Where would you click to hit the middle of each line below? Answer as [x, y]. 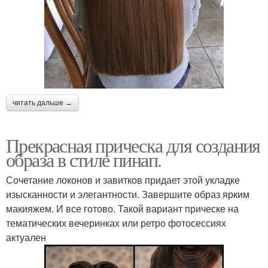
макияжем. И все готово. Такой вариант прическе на [122, 208]
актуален [26, 237]
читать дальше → [42, 103]
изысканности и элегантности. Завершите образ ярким [128, 194]
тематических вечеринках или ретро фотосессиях [116, 223]
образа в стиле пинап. [84, 159]
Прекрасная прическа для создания [133, 145]
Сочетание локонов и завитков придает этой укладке [123, 179]
